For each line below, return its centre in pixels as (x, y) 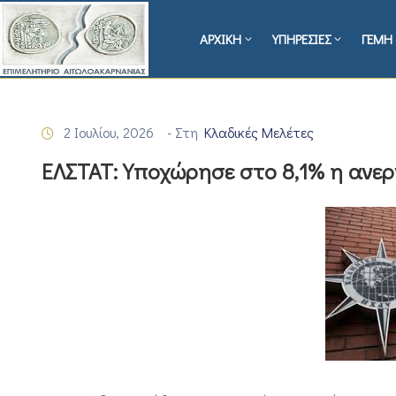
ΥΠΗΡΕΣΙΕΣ (302, 39)
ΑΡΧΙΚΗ (221, 39)
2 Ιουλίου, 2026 (109, 133)
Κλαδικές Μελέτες (259, 133)
